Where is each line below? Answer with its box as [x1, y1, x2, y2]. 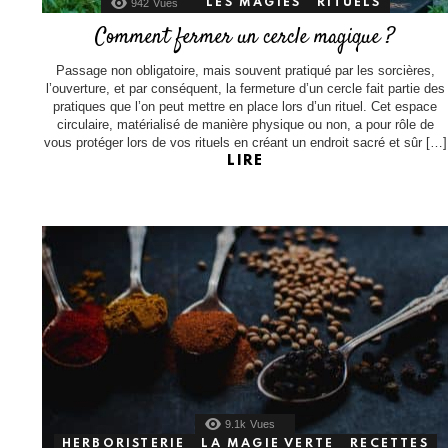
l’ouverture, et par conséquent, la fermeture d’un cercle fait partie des [45, 80, 445, 96]
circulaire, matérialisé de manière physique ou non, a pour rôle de [56, 116, 434, 132]
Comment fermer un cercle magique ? [95, 21, 396, 52]
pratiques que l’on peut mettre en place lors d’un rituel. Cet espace [53, 98, 438, 114]
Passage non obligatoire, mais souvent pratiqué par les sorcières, [55, 62, 435, 78]
